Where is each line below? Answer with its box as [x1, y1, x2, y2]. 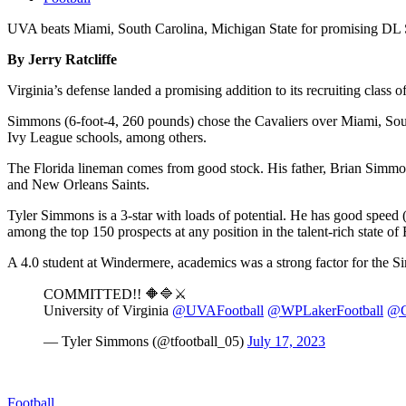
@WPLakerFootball [267, 302, 383, 318]
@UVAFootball [172, 302, 264, 318]
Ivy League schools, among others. [7, 129, 207, 145]
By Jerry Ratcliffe [7, 51, 117, 67]
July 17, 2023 [247, 333, 325, 349]
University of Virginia [43, 302, 172, 318]
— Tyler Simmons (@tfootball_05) [43, 333, 247, 349]
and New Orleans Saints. [7, 176, 150, 192]
